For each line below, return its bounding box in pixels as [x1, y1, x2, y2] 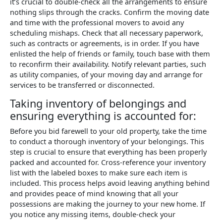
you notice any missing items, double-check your [10, 209, 175, 219]
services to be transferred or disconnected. [10, 79, 155, 90]
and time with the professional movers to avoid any [10, 17, 184, 27]
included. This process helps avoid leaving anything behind [10, 177, 210, 188]
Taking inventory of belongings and [10, 96, 186, 111]
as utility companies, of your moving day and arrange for [10, 69, 203, 79]
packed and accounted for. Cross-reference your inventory [10, 157, 206, 167]
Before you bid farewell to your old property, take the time [10, 125, 207, 136]
